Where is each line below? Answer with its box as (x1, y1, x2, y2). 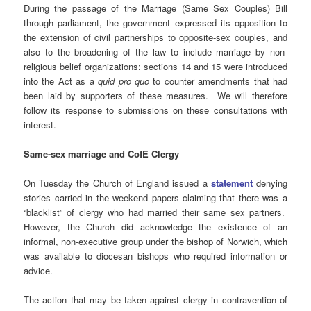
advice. (24, 264, 53, 277)
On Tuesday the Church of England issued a (24, 176, 211, 190)
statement (210, 176, 253, 190)
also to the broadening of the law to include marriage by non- (24, 44, 287, 58)
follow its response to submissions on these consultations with (24, 103, 287, 117)
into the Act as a (24, 74, 99, 87)
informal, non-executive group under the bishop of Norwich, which (24, 235, 287, 248)
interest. (24, 117, 57, 131)
